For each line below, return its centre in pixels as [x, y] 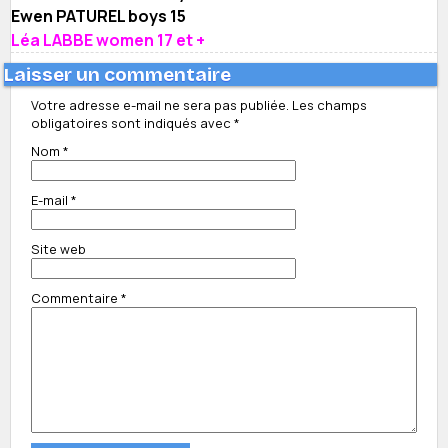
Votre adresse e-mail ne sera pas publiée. [160, 105]
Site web [58, 249]
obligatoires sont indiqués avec [132, 123]
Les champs [329, 105]
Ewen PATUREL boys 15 [98, 16]
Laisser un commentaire [117, 75]
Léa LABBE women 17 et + [108, 40]
